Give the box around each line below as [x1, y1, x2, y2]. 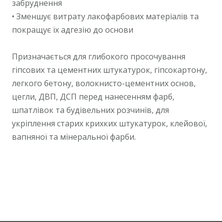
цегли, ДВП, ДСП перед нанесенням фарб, [12, 91, 174, 102]
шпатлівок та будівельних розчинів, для [12, 104, 169, 115]
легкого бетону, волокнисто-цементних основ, [12, 77, 196, 89]
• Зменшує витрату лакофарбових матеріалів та [12, 10, 199, 22]
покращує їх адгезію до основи [12, 24, 133, 35]
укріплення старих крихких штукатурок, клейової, [12, 117, 207, 129]
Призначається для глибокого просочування [12, 51, 185, 62]
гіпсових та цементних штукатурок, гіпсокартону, [12, 64, 207, 75]
